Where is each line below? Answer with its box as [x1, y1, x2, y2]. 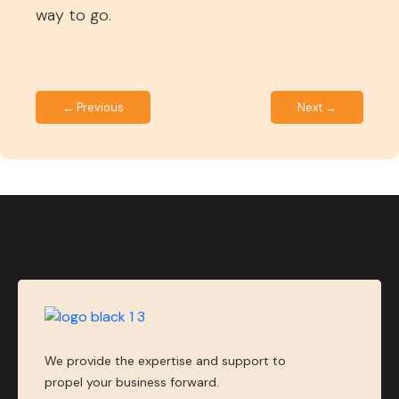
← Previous [62, 100, 124, 115]
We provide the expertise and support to [45, 353, 286, 369]
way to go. [36, 4, 111, 26]
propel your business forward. [45, 374, 219, 390]
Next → [297, 100, 337, 115]
